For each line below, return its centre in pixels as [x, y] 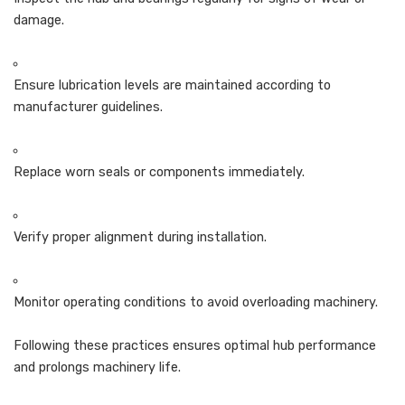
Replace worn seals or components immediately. [159, 173]
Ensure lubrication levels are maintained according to [172, 86]
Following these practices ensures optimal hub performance [195, 346]
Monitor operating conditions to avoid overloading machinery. [196, 303]
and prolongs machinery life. [97, 368]
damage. [39, 21]
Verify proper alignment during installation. [140, 238]
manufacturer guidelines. [88, 108]
